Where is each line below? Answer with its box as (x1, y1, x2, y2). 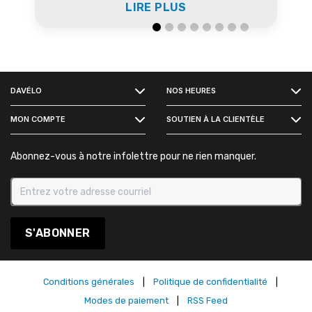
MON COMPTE (10, 114, 65, 124)
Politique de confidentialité (153, 276, 267, 287)
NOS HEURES (166, 85, 216, 95)
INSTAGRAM (17, 97, 69, 107)
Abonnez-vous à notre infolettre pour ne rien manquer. (10, 150, 256, 162)
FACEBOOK (17, 59, 65, 70)
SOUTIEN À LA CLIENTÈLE (166, 114, 265, 124)
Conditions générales (42, 276, 134, 287)
